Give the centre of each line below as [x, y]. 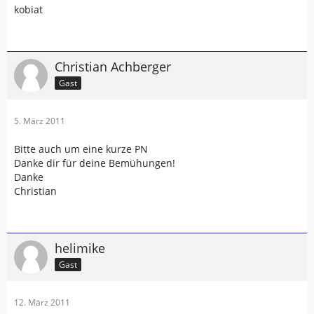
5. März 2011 [40, 121]
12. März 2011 [42, 302]
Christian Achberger [113, 67]
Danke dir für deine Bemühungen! [95, 163]
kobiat [28, 9]
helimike [80, 248]
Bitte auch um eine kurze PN [81, 149]
